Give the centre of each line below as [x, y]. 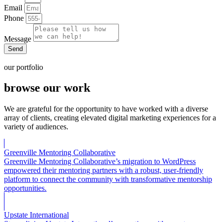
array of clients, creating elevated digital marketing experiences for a [110, 118]
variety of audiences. [36, 127]
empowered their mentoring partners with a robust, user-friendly [104, 170]
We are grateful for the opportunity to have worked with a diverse [106, 109]
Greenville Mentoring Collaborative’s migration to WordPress [100, 162]
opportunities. [25, 188]
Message [19, 39]
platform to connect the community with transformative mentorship [108, 179]
